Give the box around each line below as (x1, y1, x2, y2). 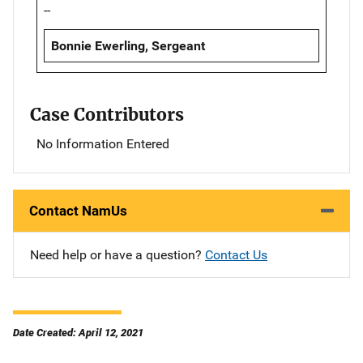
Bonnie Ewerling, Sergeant (51, 38, 205, 53)
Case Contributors (30, 103, 184, 126)
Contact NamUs (29, 202, 127, 219)
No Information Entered (36, 135, 169, 152)
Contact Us (205, 246, 267, 263)
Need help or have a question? (30, 246, 205, 263)
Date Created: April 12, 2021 (13, 326, 143, 339)
